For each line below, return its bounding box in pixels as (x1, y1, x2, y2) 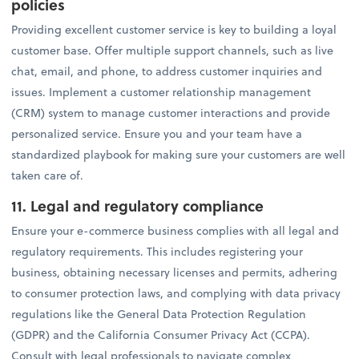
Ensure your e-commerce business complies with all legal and (11, 222, 340, 240)
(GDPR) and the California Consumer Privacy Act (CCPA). (11, 326, 311, 344)
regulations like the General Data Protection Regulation (11, 305, 307, 323)
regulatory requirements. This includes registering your (11, 243, 304, 260)
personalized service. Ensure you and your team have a (11, 124, 303, 142)
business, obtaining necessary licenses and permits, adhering (11, 264, 338, 281)
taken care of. (11, 166, 84, 184)
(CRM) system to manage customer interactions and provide (11, 103, 331, 121)
